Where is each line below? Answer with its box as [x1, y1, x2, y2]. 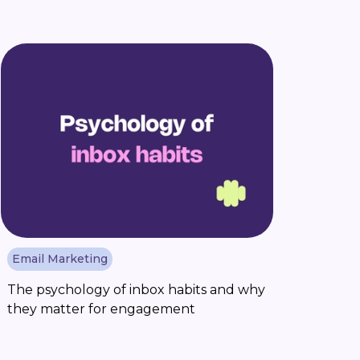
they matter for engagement [7, 301, 196, 317]
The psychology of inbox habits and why [7, 281, 266, 297]
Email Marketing [12, 252, 108, 266]
